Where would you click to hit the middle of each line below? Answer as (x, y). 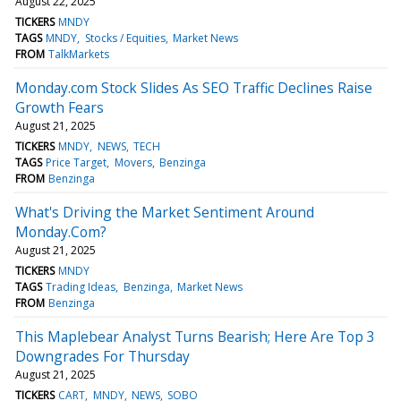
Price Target (77, 162)
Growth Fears (60, 107)
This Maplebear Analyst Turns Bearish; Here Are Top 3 (195, 336)
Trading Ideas (81, 286)
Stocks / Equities (125, 38)
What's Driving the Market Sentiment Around (165, 212)
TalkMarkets (79, 54)
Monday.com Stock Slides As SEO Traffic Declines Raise (194, 87)
